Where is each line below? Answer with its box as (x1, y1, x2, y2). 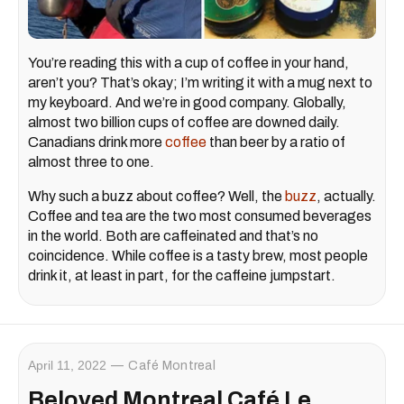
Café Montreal (128, 358, 216, 372)
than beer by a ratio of (207, 133, 345, 150)
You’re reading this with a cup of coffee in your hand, (28, 54, 349, 70)
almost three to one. (28, 153, 154, 170)
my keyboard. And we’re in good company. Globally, (28, 94, 346, 110)
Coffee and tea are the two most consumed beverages (28, 207, 372, 224)
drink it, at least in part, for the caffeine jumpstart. (28, 267, 335, 283)
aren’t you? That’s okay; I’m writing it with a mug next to (28, 74, 372, 90)
